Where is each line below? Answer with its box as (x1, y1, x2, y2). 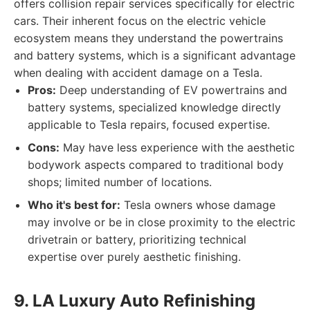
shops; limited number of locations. (28, 175, 212, 189)
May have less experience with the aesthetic (60, 140, 295, 154)
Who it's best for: (28, 198, 120, 212)
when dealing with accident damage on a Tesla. (14, 66, 262, 80)
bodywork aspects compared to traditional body (28, 158, 284, 172)
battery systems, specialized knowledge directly (28, 100, 281, 114)
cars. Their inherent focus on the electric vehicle (14, 14, 266, 28)
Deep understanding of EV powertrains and (56, 83, 287, 97)
